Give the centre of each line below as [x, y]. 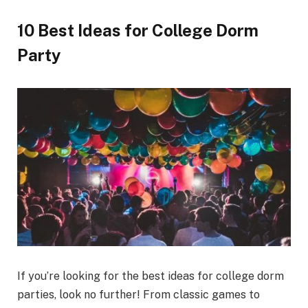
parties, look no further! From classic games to [139, 295]
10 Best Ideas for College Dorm [138, 30]
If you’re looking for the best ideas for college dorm [151, 276]
